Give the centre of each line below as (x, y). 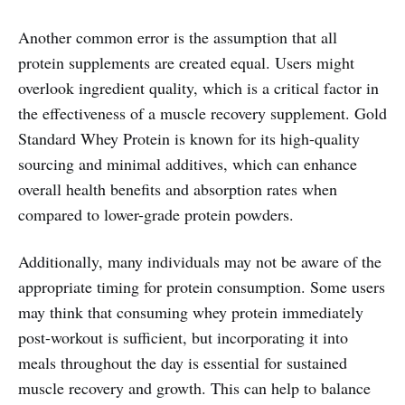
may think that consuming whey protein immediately (191, 311)
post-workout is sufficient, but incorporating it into (183, 337)
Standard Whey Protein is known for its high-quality (189, 138)
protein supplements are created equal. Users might (186, 62)
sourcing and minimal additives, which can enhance (188, 163)
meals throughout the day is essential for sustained (183, 362)
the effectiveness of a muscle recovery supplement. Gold (202, 113)
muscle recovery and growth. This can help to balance (194, 387)
